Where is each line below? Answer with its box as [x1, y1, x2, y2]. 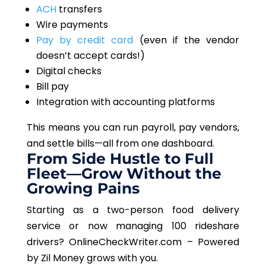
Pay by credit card [36, 33, 134, 47]
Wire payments [36, 18, 110, 32]
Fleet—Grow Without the [26, 164, 221, 183]
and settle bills [26, 137, 94, 151]
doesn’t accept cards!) [36, 49, 147, 63]
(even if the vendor [133, 33, 240, 47]
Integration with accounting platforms [36, 95, 217, 109]
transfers [56, 2, 104, 17]
